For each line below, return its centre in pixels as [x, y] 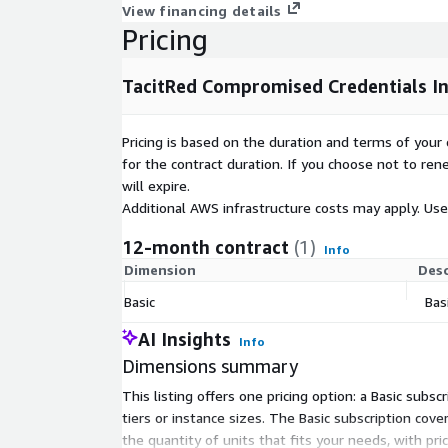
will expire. [156, 186]
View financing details [202, 11]
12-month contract [205, 247]
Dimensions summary [210, 366]
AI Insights [184, 339]
